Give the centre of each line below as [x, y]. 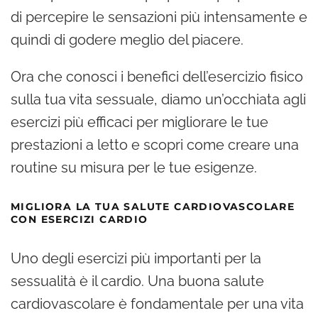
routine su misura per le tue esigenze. [134, 168]
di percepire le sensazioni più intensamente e [159, 17]
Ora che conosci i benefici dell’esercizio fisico [157, 77]
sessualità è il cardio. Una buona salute [137, 281]
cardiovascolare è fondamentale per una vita [157, 304]
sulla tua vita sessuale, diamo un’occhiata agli [158, 99]
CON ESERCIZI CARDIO [79, 219]
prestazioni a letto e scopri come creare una [155, 145]
